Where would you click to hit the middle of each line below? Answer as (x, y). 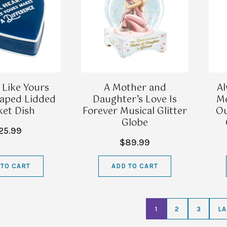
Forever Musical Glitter (135, 111)
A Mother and (135, 88)
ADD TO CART (135, 166)
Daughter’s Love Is (135, 100)
